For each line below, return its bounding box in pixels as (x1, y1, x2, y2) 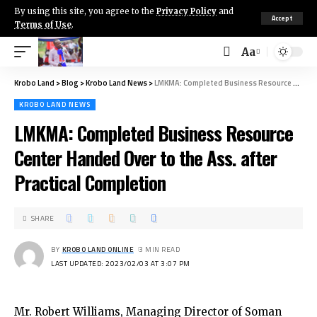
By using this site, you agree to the (14, 6, 156, 16)
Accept (272, 13, 292, 23)
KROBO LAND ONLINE (62, 243, 134, 255)
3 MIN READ (139, 243, 180, 255)
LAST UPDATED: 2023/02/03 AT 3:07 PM (51, 258, 190, 269)
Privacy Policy (156, 6, 217, 16)
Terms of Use (14, 20, 71, 30)
